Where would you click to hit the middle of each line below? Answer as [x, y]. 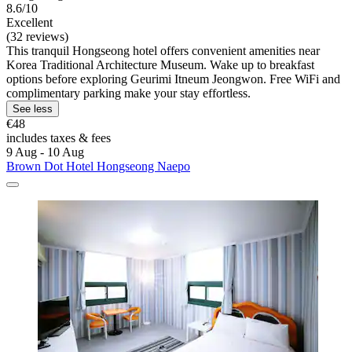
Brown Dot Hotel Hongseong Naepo [98, 167]
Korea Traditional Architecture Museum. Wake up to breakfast [160, 65]
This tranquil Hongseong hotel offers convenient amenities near [163, 51]
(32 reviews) [37, 37]
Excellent [29, 23]
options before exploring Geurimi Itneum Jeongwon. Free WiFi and [173, 79]
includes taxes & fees [59, 138]
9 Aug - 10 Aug [45, 152]
